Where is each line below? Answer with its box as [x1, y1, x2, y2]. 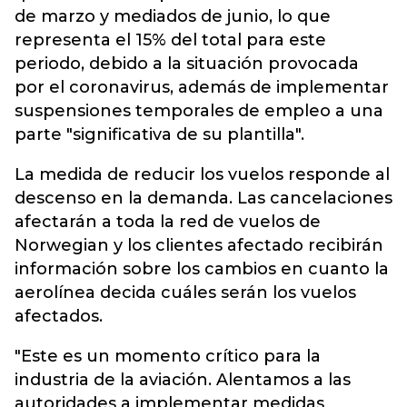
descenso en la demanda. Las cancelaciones [15, 188, 392, 208]
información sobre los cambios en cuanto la [15, 259, 389, 279]
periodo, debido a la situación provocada [15, 54, 359, 74]
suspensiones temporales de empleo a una [15, 101, 383, 121]
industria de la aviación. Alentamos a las [15, 370, 351, 390]
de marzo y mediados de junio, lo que [15, 6, 331, 26]
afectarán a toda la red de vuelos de [15, 212, 321, 232]
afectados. [15, 306, 103, 326]
